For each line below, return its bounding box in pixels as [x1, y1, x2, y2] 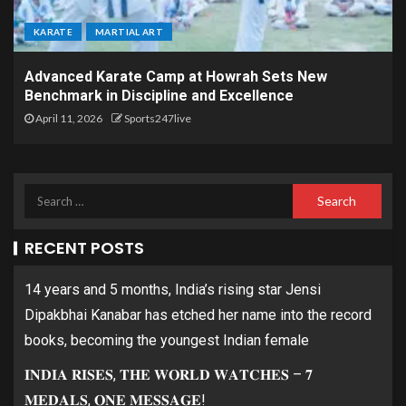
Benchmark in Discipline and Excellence [24, 87, 294, 105]
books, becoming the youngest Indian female [24, 332, 309, 350]
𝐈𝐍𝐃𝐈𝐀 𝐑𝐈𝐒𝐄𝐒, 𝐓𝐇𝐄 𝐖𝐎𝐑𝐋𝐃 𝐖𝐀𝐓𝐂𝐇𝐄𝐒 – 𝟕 [24, 366, 313, 384]
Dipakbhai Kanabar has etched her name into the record [24, 306, 372, 324]
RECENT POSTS [24, 237, 144, 260]
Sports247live [124, 111, 191, 126]
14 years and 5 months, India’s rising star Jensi [24, 281, 321, 299]
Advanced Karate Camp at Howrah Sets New [24, 68, 327, 86]
